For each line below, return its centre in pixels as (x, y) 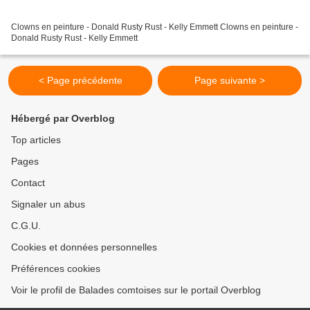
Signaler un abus (48, 204)
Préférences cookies (56, 269)
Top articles (36, 140)
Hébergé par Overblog (63, 119)
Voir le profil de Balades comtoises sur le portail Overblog (136, 290)
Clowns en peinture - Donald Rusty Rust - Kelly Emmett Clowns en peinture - (155, 27)
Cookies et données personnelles (84, 247)
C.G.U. (26, 226)
